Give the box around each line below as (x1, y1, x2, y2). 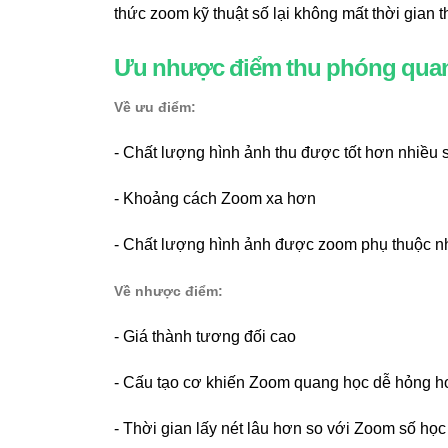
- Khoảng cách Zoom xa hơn (114, 189, 316, 207)
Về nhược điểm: (114, 282, 223, 299)
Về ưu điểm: (114, 98, 196, 115)
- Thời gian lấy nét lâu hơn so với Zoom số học (114, 419, 446, 437)
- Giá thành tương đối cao (114, 327, 296, 345)
